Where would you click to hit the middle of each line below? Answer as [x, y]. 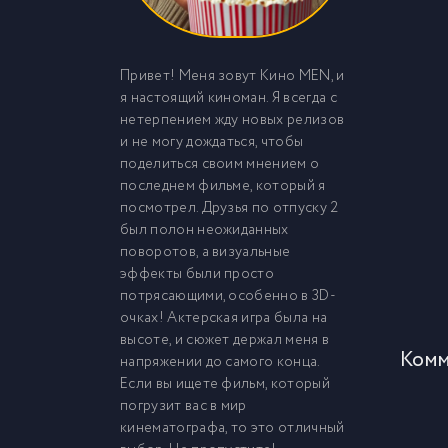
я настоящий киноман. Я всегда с [228, 98]
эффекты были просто [197, 274]
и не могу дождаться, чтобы [212, 142]
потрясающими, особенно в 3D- [228, 296]
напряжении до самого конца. [220, 362]
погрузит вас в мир [183, 406]
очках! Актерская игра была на [224, 318]
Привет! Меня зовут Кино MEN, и [232, 76]
